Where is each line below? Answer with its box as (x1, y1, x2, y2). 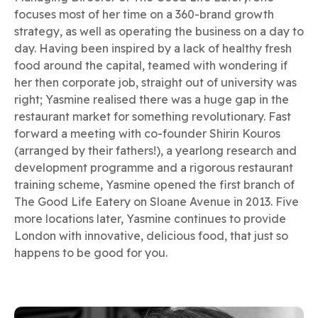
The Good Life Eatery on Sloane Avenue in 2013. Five (14, 194, 299, 209)
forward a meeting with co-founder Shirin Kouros (14, 126, 280, 141)
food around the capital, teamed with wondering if (14, 58, 287, 72)
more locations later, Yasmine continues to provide (14, 212, 286, 226)
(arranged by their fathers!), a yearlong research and (14, 143, 297, 158)
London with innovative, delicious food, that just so (14, 229, 288, 243)
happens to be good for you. (14, 246, 168, 260)
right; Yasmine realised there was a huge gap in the (14, 92, 289, 106)
